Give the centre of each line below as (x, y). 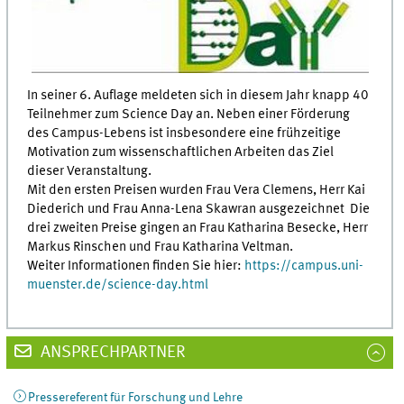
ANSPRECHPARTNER (111, 352)
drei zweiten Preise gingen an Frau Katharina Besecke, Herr (198, 229)
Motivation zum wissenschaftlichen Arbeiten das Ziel (181, 153)
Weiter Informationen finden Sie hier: (136, 266)
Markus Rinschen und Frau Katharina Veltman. (161, 248)
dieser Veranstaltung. (90, 172)
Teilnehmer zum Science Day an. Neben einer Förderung (189, 115)
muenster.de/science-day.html (118, 285)
